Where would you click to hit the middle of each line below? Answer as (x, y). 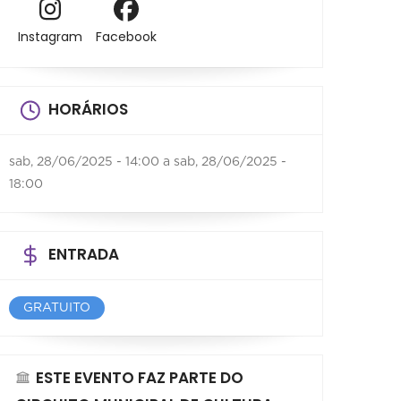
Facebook (126, 36)
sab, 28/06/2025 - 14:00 (84, 162)
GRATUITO (57, 307)
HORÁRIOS (88, 109)
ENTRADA (84, 254)
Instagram (50, 36)
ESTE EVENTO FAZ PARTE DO (140, 377)
